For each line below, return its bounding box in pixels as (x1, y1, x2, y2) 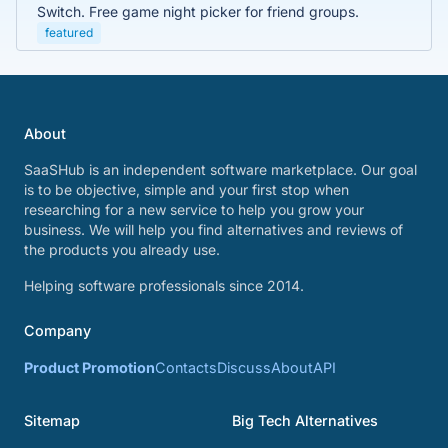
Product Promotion (24, 359, 155, 377)
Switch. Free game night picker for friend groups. (37, 3, 359, 21)
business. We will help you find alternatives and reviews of (24, 221, 403, 239)
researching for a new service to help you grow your (24, 201, 364, 219)
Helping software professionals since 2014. (24, 277, 304, 295)
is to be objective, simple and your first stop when (24, 181, 349, 199)
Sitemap (24, 412, 80, 430)
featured (45, 25, 93, 41)
